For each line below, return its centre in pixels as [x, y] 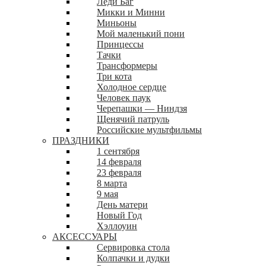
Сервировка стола [133, 247]
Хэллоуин [117, 226]
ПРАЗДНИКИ [81, 140]
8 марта [112, 183]
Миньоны [117, 23]
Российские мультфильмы [149, 129]
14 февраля [119, 161]
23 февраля [119, 172]
